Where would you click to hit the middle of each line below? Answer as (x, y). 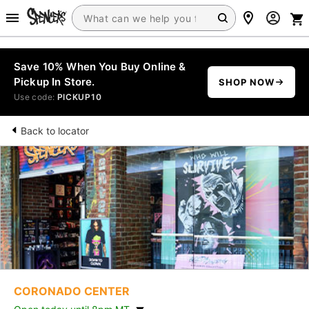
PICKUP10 (79, 97)
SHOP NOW (246, 82)
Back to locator (55, 131)
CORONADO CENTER (72, 291)
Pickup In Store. (54, 82)
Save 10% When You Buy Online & (100, 67)
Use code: (36, 97)
